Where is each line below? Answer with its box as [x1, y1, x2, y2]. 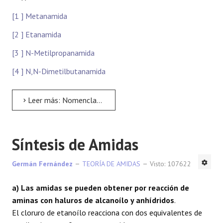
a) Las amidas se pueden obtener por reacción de [12, 183, 189, 193]
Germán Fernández [12, 159, 73, 169]
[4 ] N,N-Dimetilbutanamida [12, 66, 106, 77]
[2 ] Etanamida [12, 29, 61, 40]
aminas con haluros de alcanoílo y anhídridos [12, 195, 174, 206]
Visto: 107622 [150, 159, 191, 169]
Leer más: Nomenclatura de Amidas [26, 95, 97, 106]
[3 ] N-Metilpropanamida [12, 48, 95, 58]
